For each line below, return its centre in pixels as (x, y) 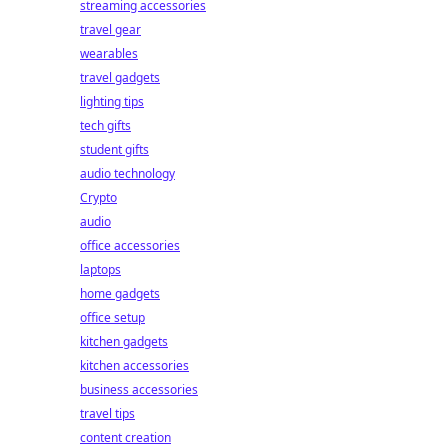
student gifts (114, 149)
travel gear (110, 29)
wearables (109, 53)
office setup (112, 317)
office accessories (130, 245)
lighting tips (112, 101)
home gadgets (120, 293)
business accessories (139, 389)
